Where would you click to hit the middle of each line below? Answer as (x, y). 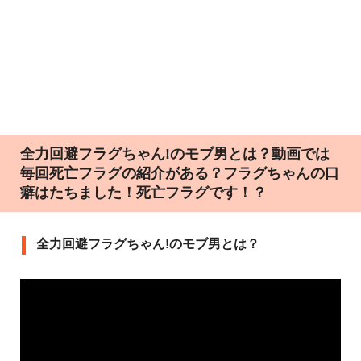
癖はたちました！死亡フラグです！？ (143, 192)
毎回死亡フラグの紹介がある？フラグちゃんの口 (180, 173)
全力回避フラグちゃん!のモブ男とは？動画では (175, 154)
